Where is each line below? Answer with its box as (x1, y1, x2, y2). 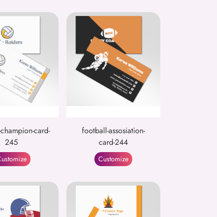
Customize (98, 154, 128, 164)
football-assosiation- (81, 125, 145, 137)
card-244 (98, 137, 128, 148)
